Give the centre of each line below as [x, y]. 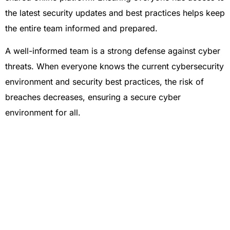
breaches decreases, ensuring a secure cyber [93, 97]
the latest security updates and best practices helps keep [115, 13]
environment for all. [43, 112]
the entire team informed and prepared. [81, 28]
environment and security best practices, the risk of [104, 81]
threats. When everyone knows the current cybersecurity [114, 66]
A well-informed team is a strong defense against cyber [113, 51]
